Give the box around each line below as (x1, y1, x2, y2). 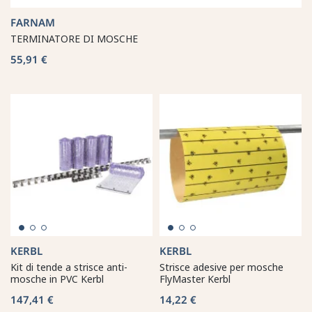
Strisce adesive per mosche (159, 260, 283, 274)
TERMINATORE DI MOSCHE (10, 31, 138, 45)
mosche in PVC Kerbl (10, 272, 104, 286)
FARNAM (10, 15, 55, 29)
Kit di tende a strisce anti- (10, 260, 127, 274)
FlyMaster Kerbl (159, 272, 231, 286)
